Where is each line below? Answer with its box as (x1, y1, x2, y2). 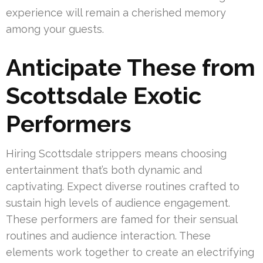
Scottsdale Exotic (6, 82, 201, 110)
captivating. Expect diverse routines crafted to (6, 180, 240, 193)
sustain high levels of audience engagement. (6, 197, 230, 210)
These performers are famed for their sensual (6, 213, 237, 226)
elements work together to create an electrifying (6, 246, 254, 259)
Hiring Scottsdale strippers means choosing (6, 147, 227, 160)
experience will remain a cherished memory (6, 6, 226, 19)
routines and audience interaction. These (6, 230, 211, 242)
